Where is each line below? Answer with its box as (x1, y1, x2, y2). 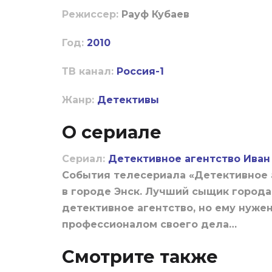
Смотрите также (62, 246, 218, 268)
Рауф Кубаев (121, 8, 189, 21)
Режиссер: (62, 8, 121, 21)
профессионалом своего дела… (62, 219, 237, 231)
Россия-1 (117, 66, 164, 78)
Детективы (97, 94, 159, 106)
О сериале (62, 121, 161, 143)
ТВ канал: (62, 66, 114, 78)
